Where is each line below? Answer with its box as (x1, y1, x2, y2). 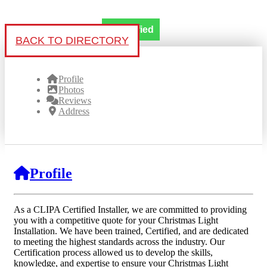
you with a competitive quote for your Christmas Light (14, 215, 218, 225)
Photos (58, 85, 84, 95)
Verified (119, 24, 154, 35)
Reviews (58, 95, 91, 106)
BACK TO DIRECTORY (15, 35, 129, 47)
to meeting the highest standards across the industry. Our (14, 236, 225, 247)
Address (58, 106, 89, 117)
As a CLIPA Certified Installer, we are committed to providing (14, 204, 247, 215)
